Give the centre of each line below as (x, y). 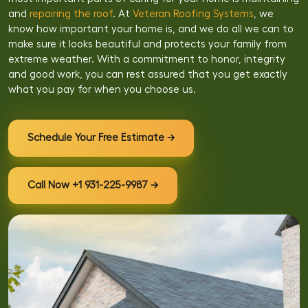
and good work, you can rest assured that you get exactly (148, 75)
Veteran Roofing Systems (193, 14)
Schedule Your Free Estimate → (101, 138)
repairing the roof (71, 14)
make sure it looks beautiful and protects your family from (147, 44)
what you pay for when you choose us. (102, 90)
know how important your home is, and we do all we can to (151, 29)
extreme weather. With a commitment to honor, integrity (147, 59)
